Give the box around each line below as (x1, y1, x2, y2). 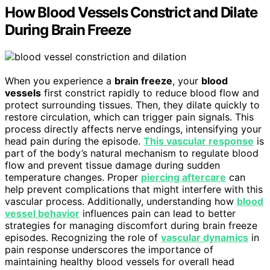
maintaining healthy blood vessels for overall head (5, 255, 234, 268)
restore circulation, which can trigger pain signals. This (5, 110, 254, 123)
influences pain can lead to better (80, 207, 236, 219)
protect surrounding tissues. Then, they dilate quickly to (5, 98, 260, 111)
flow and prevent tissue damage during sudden (5, 159, 220, 171)
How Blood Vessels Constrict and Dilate (5, 3, 257, 21)
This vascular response (143, 134, 254, 147)
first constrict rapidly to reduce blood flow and (41, 86, 259, 99)
